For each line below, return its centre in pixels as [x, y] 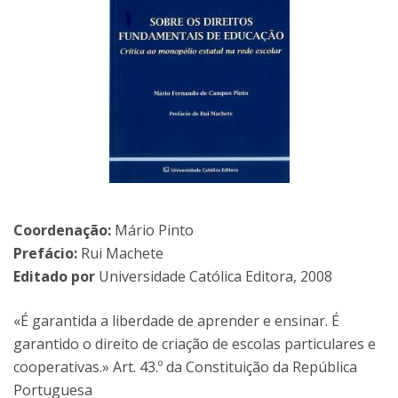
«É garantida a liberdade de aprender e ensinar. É [176, 320]
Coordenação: [64, 230]
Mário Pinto [154, 230]
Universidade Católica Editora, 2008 [214, 276]
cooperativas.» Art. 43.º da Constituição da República [185, 366]
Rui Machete [122, 253]
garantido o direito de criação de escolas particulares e [195, 343]
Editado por [54, 276]
